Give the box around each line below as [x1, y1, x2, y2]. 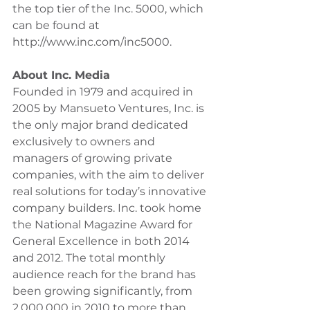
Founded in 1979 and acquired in [12, 85, 196, 98]
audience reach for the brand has [12, 268, 199, 281]
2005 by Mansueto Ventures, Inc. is [12, 102, 207, 115]
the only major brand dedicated [12, 118, 191, 131]
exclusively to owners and [12, 135, 158, 148]
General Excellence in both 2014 [12, 235, 192, 248]
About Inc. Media [12, 69, 110, 82]
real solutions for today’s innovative [12, 185, 209, 198]
